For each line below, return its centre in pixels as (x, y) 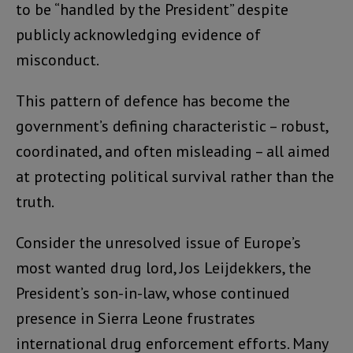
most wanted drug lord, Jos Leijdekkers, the (163, 268)
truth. (35, 201)
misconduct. (58, 59)
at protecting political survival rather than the (175, 176)
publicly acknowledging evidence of (138, 34)
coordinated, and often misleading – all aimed (173, 151)
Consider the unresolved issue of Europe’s (158, 242)
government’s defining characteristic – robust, (172, 126)
